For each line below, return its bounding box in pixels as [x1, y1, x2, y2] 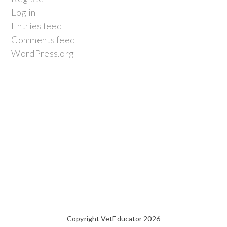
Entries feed [11, 20, 62, 31]
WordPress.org [11, 48, 74, 59]
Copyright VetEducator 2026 [67, 214, 160, 223]
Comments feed [11, 34, 75, 45]
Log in [11, 7, 36, 18]
